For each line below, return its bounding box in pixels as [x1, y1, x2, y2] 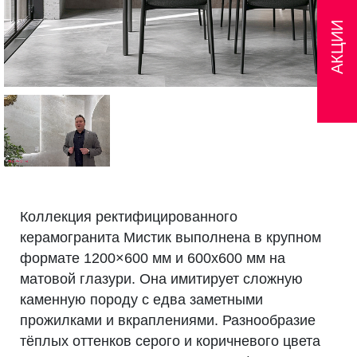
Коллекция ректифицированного [20, 208, 237, 225]
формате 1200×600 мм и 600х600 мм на [20, 249, 285, 266]
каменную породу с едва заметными [20, 291, 263, 308]
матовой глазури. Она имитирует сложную [20, 270, 303, 287]
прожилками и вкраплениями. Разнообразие [20, 312, 316, 328]
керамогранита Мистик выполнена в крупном [20, 229, 321, 245]
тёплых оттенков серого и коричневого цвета [20, 332, 320, 349]
